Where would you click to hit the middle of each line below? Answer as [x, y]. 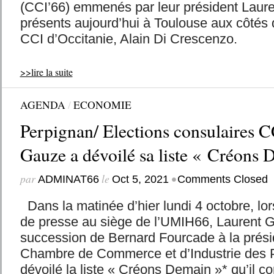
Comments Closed [222, 179]
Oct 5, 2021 [140, 179]
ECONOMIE [102, 105]
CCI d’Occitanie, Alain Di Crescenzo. [128, 39]
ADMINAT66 [68, 179]
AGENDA [43, 105]
